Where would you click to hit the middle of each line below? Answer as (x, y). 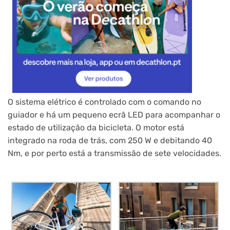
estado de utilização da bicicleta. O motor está (96, 127)
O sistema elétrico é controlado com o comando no (104, 102)
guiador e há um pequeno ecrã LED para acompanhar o (114, 114)
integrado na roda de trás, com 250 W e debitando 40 (110, 140)
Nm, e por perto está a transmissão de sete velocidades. (114, 153)
